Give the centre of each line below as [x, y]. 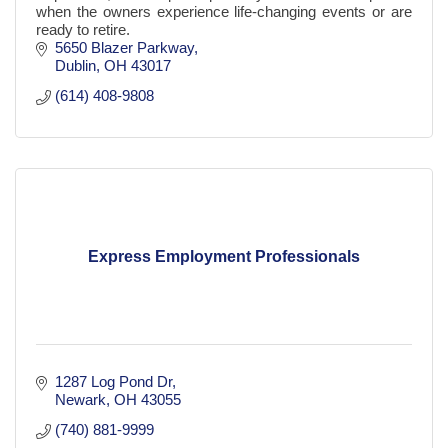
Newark [80, 400]
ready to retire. [83, 30]
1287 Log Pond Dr [113, 382]
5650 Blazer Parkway [124, 48]
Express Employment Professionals [224, 257]
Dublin [75, 66]
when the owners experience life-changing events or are [224, 12]
